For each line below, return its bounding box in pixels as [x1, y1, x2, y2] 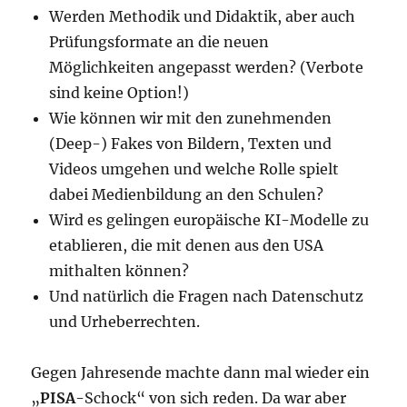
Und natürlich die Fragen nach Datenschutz [49, 287, 364, 306]
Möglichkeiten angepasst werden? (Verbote [49, 58, 364, 77]
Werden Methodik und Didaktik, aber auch [49, 7, 356, 26]
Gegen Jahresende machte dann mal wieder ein [31, 363, 371, 382]
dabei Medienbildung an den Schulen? [49, 185, 324, 204]
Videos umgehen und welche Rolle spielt [49, 160, 340, 179]
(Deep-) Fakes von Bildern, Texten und [49, 134, 333, 154]
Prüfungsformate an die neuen [49, 33, 270, 52]
